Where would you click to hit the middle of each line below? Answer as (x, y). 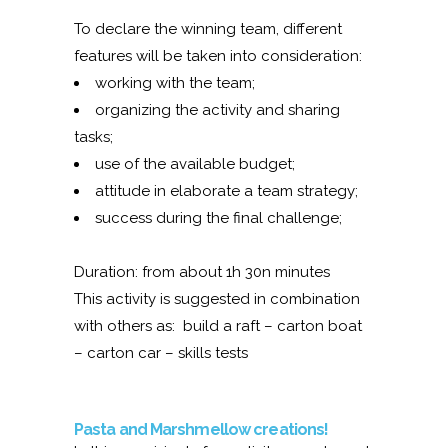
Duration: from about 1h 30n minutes (202, 271)
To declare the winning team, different (208, 28)
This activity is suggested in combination (217, 298)
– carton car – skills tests (161, 352)
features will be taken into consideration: (218, 55)
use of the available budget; (195, 163)
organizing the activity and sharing (217, 109)
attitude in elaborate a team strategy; (226, 190)
